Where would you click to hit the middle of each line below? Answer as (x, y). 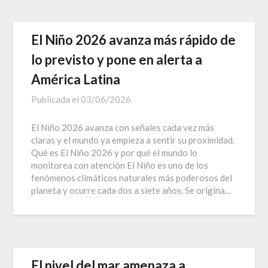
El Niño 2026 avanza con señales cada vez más (123, 127)
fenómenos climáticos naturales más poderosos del (132, 177)
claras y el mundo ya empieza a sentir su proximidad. (133, 140)
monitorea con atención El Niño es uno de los (120, 165)
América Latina (76, 79)
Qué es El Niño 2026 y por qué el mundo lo (115, 152)
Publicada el (56, 99)
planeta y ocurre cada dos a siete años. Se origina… (132, 190)
